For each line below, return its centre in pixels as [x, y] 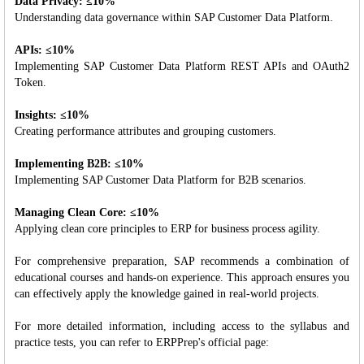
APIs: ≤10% [45, 50]
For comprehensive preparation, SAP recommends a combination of [182, 261]
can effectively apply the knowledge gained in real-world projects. [167, 293]
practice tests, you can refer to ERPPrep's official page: [142, 342]
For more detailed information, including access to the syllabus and [182, 326]
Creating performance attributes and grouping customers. [145, 131]
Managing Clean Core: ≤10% [87, 212]
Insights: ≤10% [52, 115]
